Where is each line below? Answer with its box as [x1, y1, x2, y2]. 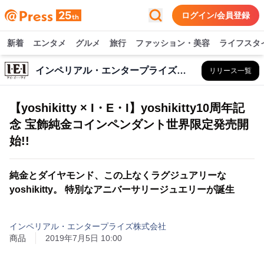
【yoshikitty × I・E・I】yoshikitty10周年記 [9, 101, 245, 114]
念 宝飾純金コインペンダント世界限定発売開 [9, 118, 249, 131]
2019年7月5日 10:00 [45, 233, 122, 243]
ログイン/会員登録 [181, 11, 250, 20]
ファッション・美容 [136, 38, 210, 48]
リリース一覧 [209, 67, 252, 75]
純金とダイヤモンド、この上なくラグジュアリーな [9, 170, 226, 180]
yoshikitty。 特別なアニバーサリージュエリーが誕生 [9, 184, 235, 194]
